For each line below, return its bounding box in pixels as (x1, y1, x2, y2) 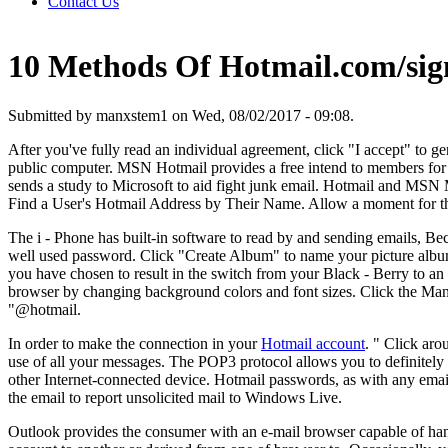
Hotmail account (261, 334, 365, 352)
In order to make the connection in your (8, 334, 261, 352)
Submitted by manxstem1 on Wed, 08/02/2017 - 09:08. (8, 106, 354, 124)
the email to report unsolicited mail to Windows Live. (8, 388, 342, 406)
